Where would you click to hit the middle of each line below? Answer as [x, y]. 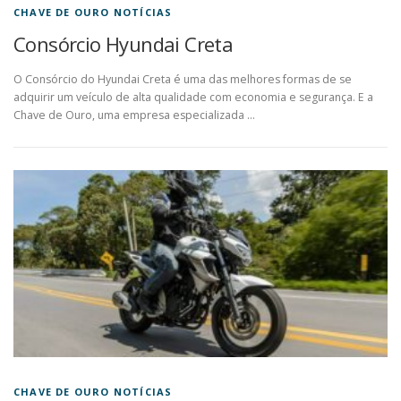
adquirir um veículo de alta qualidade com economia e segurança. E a [193, 97]
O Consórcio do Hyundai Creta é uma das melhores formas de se [183, 79]
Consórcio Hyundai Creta [124, 43]
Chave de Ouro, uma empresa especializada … [134, 115]
